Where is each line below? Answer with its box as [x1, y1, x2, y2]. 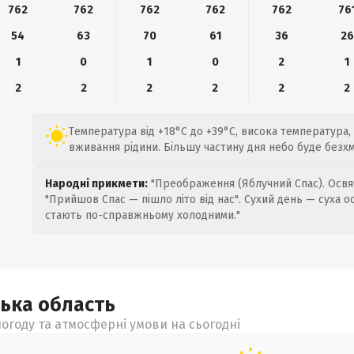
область [38, 293, 115, 317]
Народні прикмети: [45, 177, 148, 190]
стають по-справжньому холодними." [45, 209, 240, 222]
